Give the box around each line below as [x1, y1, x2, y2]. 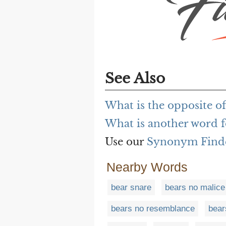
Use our [105, 135, 147, 148]
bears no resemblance [111, 203, 195, 213]
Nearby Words [106, 159, 188, 174]
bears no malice [165, 182, 225, 192]
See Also [105, 69, 165, 87]
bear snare [111, 182, 151, 192]
